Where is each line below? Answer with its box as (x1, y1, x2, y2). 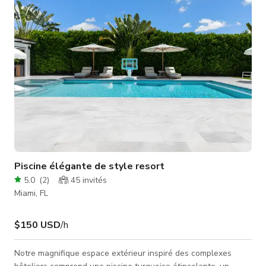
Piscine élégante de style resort (14, 159, 164, 173)
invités (80, 174, 107, 186)
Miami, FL (14, 187, 48, 199)
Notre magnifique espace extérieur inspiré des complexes (14, 247, 232, 259)
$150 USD (14, 218, 61, 232)
